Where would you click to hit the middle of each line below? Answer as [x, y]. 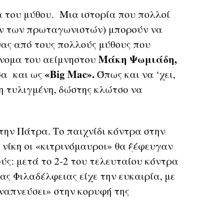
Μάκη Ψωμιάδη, [136, 59]
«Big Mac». [69, 74]
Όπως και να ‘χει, [135, 74]
